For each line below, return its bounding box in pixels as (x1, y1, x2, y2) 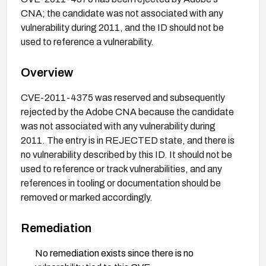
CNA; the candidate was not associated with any (21, 8, 223, 18)
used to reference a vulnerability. (21, 36, 154, 47)
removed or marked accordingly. (21, 192, 153, 202)
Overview (21, 65, 73, 79)
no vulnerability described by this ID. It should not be (21, 149, 232, 160)
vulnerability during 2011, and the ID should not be (21, 22, 224, 33)
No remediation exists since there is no (35, 248, 194, 258)
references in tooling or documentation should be (21, 178, 221, 188)
